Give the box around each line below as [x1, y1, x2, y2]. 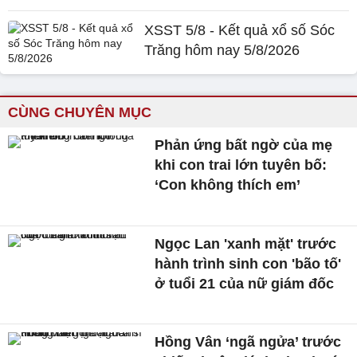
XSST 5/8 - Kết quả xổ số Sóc [144, 22, 335, 38]
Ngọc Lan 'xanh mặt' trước [155, 235, 337, 252]
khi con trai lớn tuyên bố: [155, 157, 328, 173]
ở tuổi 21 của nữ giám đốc [155, 275, 335, 292]
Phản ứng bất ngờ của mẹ [155, 137, 333, 153]
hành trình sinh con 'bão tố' [155, 255, 342, 272]
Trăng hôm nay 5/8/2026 [144, 42, 300, 58]
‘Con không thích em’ [155, 177, 301, 193]
